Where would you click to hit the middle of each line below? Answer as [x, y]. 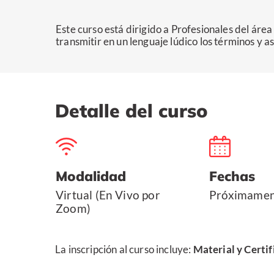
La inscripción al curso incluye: [124, 249]
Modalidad [91, 176]
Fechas [232, 176]
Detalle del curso [131, 111]
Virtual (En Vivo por [108, 195]
